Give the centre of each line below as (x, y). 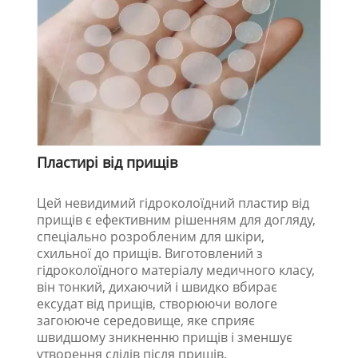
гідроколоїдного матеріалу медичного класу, (176, 270)
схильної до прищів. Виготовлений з (150, 253)
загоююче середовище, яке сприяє (146, 320)
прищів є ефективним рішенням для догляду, (177, 219)
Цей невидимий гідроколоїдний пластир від (173, 203)
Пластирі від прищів (107, 162)
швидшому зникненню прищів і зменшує (165, 337)
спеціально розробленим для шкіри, (151, 236)
